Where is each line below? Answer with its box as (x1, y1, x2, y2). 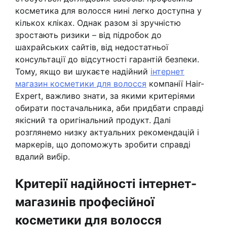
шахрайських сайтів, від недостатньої (15, 42, 168, 53)
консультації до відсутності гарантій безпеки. (15, 54, 199, 65)
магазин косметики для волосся (15, 79, 146, 89)
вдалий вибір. (15, 152, 70, 162)
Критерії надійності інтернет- (15, 176, 197, 192)
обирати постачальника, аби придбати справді (15, 103, 204, 113)
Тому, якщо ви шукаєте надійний (15, 66, 150, 77)
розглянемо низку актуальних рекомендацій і (15, 127, 199, 138)
